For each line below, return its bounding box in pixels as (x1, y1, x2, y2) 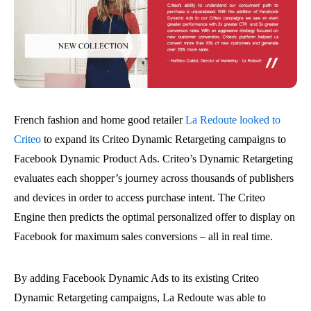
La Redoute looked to (185, 113, 280, 126)
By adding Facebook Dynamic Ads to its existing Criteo (14, 271, 259, 284)
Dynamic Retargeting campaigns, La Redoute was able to (14, 291, 266, 303)
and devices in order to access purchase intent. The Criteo (14, 191, 265, 203)
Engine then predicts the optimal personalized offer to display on (14, 210, 295, 223)
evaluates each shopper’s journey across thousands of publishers (14, 171, 294, 184)
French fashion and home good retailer (14, 113, 185, 126)
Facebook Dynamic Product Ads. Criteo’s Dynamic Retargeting (14, 152, 293, 165)
